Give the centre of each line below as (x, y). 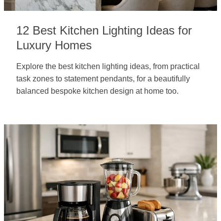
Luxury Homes (54, 45)
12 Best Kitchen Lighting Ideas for (104, 30)
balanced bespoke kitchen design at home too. (97, 91)
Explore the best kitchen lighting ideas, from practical (108, 66)
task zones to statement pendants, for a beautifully (103, 79)
